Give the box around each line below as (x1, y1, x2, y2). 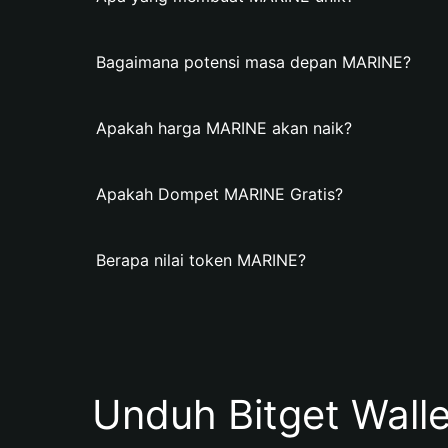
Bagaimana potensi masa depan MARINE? (96, 52, 411, 72)
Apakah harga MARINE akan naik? (96, 118, 352, 138)
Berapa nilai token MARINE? (96, 250, 306, 270)
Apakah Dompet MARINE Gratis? (96, 184, 343, 204)
